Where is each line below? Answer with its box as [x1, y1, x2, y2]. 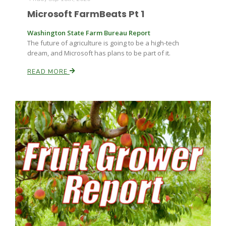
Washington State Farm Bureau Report [27, 28, 150, 37]
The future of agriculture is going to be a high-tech [27, 38, 179, 47]
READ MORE [27, 68, 70, 76]
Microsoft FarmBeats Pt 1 [27, 8, 144, 20]
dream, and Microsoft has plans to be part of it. [27, 48, 171, 58]
